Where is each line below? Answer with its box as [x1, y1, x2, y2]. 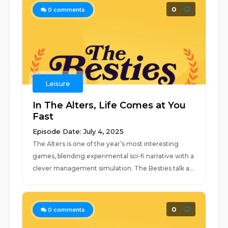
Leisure [45, 79, 71, 88]
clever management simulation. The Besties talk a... [33, 164, 194, 172]
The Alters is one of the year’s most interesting [33, 140, 179, 148]
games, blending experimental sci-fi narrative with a [33, 152, 194, 160]
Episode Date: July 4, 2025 [33, 127, 124, 135]
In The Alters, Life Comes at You [33, 100, 186, 111]
